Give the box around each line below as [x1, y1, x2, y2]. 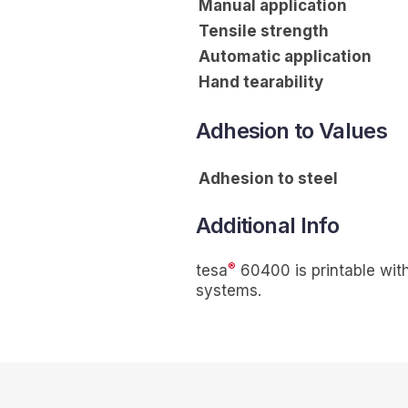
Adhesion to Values [195, 117, 388, 145]
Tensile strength [198, 22, 329, 41]
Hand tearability [198, 73, 323, 92]
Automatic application [198, 47, 372, 66]
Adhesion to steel [198, 169, 338, 189]
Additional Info [195, 212, 340, 240]
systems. [195, 281, 261, 301]
